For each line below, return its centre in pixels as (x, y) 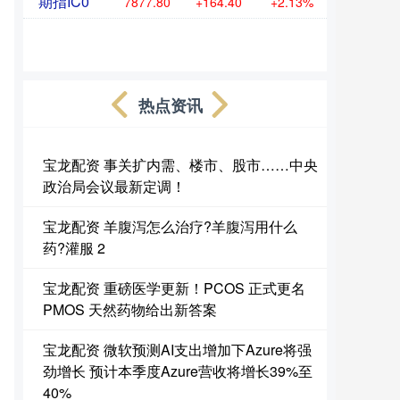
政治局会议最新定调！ (114, 186)
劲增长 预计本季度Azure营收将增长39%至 (178, 371)
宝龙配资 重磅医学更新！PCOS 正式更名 (174, 288)
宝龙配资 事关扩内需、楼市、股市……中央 (180, 165)
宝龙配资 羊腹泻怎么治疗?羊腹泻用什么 (170, 226)
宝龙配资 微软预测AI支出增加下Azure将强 (177, 350)
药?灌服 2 (74, 248)
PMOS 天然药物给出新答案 (130, 309)
